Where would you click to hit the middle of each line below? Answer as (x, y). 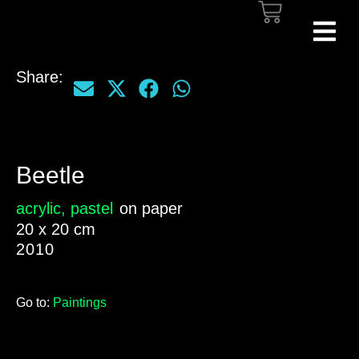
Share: (40, 77)
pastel (92, 208)
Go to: (33, 303)
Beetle (50, 175)
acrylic (38, 208)
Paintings (80, 303)
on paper (151, 208)
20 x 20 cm (56, 229)
